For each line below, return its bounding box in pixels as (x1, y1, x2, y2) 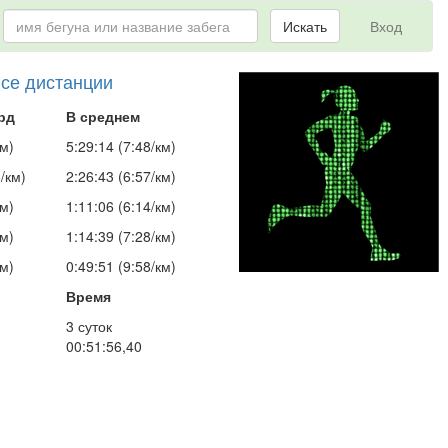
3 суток (66, 316, 112, 336)
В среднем (66, 106, 140, 126)
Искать (283, 16, 327, 36)
